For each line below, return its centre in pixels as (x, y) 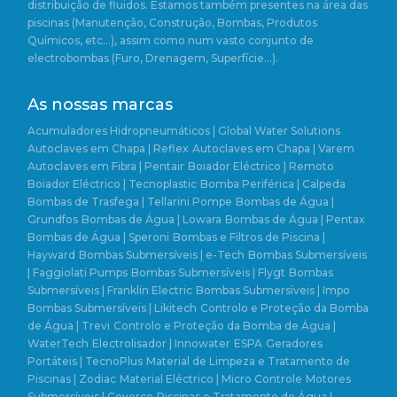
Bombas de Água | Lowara (152, 219)
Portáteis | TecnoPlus (85, 361)
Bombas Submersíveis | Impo (273, 290)
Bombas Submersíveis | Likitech (112, 307)
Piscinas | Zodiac (72, 378)
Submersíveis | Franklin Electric (110, 290)
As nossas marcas (100, 104)
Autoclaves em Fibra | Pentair (106, 166)
